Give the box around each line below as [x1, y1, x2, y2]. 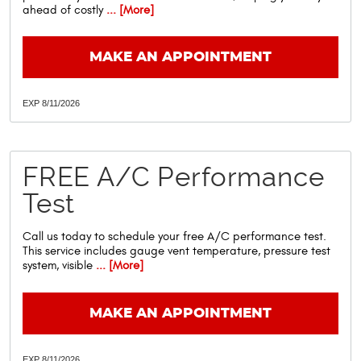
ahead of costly [23, 2, 103, 17]
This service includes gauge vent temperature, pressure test [23, 244, 330, 259]
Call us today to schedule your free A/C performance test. [23, 230, 326, 244]
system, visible [23, 259, 93, 273]
